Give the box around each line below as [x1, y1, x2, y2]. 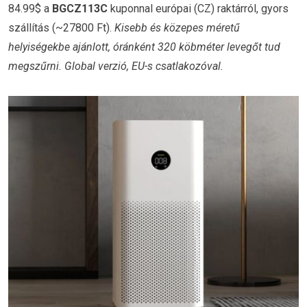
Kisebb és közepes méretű [114, 21, 240, 34]
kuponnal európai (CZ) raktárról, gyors [108, 1, 288, 15]
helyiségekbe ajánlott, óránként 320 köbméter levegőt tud [8, 40, 280, 53]
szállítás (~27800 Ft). [8, 21, 114, 34]
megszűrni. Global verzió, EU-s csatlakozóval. [8, 59, 223, 73]
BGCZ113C [52, 1, 108, 15]
